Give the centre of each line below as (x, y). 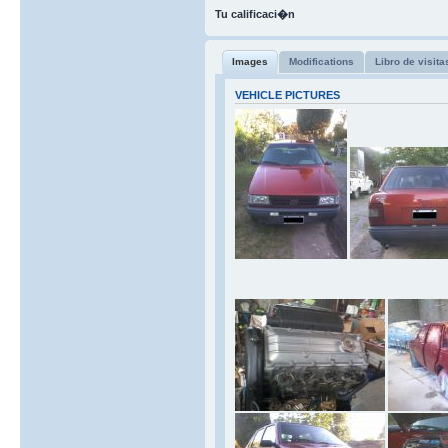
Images (249, 61)
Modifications (321, 61)
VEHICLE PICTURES (287, 94)
